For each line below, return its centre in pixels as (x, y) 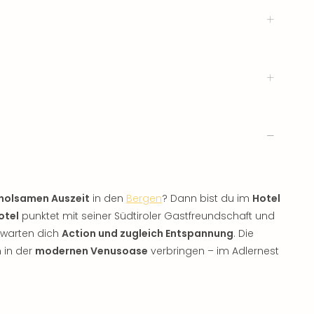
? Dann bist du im (207, 198)
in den (108, 198)
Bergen (144, 198)
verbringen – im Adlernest (213, 251)
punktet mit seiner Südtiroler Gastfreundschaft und (147, 216)
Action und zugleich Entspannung (148, 233)
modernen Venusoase (91, 251)
